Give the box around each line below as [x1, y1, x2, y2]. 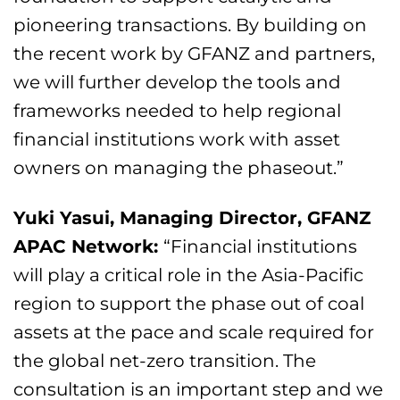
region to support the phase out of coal [13, 293, 365, 314]
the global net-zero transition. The [13, 350, 317, 371]
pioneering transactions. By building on [13, 14, 368, 36]
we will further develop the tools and [13, 71, 342, 93]
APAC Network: [13, 236, 164, 257]
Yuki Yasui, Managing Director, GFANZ [13, 207, 371, 229]
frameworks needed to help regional [13, 100, 342, 121]
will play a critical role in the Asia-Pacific [13, 264, 364, 286]
